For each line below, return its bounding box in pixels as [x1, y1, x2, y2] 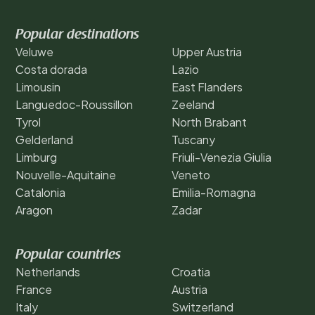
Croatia [172, 264, 210, 279]
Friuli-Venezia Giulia [172, 149, 271, 165]
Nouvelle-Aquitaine [15, 167, 116, 182]
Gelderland [15, 131, 73, 147]
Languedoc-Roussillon [15, 96, 133, 112]
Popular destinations [15, 27, 139, 42]
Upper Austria [172, 44, 242, 59]
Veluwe [15, 44, 53, 59]
